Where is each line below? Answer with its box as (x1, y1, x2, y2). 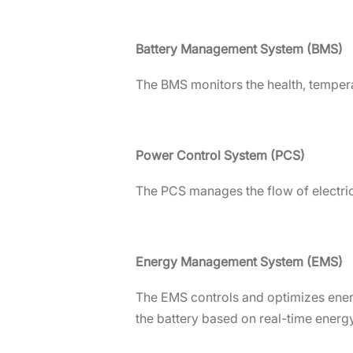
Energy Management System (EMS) (136, 254, 343, 270)
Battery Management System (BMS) (136, 41, 343, 58)
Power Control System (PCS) (136, 147, 305, 164)
